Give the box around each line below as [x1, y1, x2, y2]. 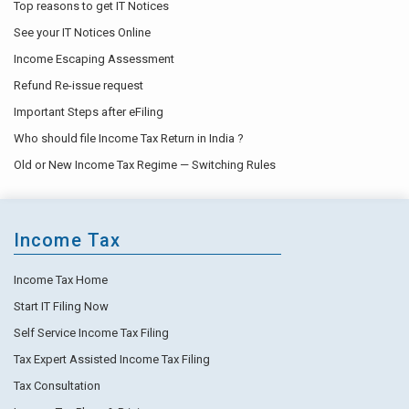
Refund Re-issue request [14, 78, 143, 92]
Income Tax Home [14, 272, 108, 287]
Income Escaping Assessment [14, 51, 174, 66]
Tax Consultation [14, 378, 100, 393]
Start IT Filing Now [14, 299, 109, 313]
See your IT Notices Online [14, 25, 151, 39]
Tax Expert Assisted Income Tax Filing [14, 351, 210, 366]
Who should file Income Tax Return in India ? [14, 131, 244, 145]
